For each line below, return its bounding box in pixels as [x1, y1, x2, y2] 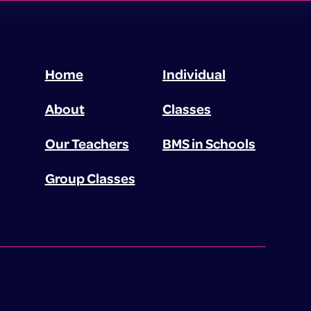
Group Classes [44, 169, 135, 187]
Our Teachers [44, 134, 129, 153]
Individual [162, 65, 226, 83]
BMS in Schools [162, 134, 255, 153]
